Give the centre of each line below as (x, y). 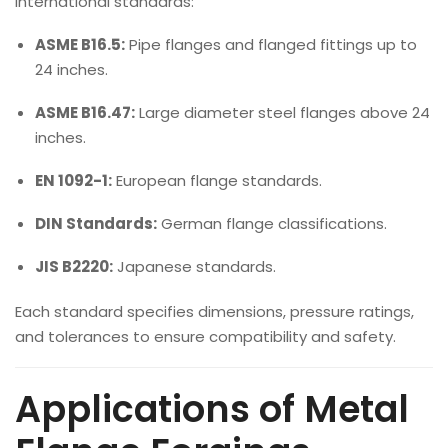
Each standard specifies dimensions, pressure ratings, (214, 311)
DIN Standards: (96, 223)
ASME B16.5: (80, 44)
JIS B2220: (74, 266)
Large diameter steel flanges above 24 (282, 112)
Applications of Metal (212, 409)
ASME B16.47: (85, 112)
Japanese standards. (194, 266)
